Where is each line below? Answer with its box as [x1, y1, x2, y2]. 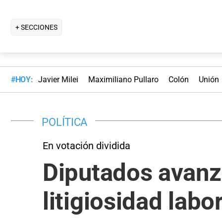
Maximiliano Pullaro [88, 75, 159, 85]
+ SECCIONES [15, 23, 57, 31]
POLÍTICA [42, 115, 88, 128]
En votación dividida [43, 139, 130, 152]
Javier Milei [38, 75, 78, 85]
